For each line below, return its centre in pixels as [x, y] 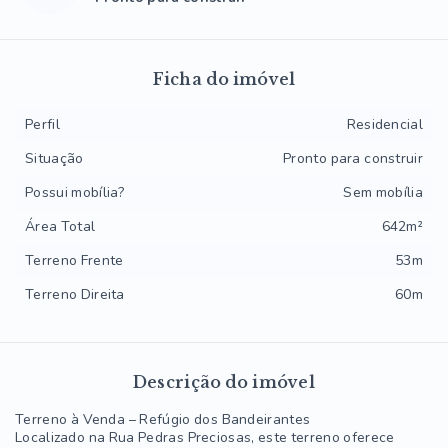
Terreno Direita [75, 294]
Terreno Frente [74, 260]
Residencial [384, 124]
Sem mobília [383, 192]
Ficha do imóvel [224, 79]
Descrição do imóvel [224, 382]
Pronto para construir [353, 158]
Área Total [60, 226]
